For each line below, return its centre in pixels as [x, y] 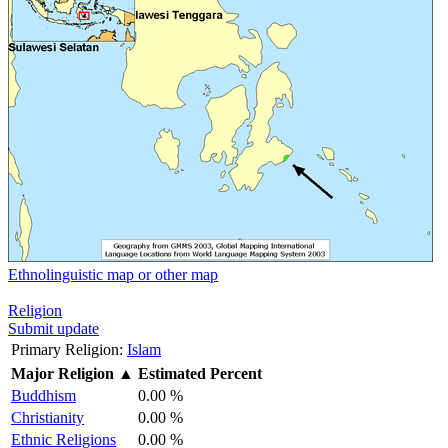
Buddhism [43, 395]
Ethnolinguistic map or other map [113, 274]
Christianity [47, 417]
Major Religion [62, 373]
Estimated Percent [200, 373]
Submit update [53, 328]
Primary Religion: [67, 349]
